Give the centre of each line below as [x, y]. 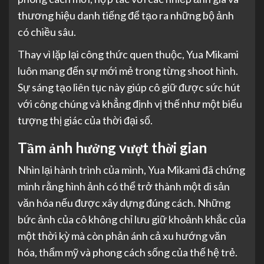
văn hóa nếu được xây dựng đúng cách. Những [124, 203]
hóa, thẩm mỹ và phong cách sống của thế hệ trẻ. [128, 253]
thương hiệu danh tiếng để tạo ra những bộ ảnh [126, 16]
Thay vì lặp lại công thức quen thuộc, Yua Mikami [128, 55]
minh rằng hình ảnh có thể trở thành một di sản [124, 187]
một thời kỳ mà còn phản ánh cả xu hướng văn [122, 236]
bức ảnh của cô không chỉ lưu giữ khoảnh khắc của [132, 220]
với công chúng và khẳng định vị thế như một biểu [130, 104]
